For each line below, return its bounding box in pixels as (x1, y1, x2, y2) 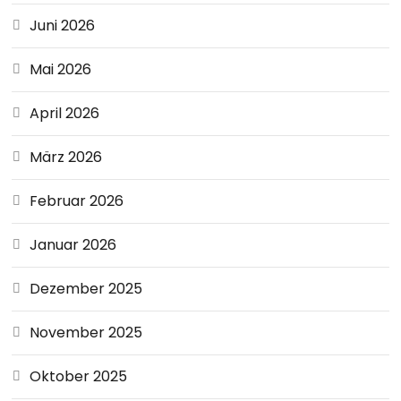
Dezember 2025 (30, 278, 143, 299)
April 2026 (30, 103, 100, 124)
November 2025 (30, 322, 143, 343)
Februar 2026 (30, 191, 124, 211)
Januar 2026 (30, 235, 117, 255)
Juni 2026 (30, 15, 96, 36)
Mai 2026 (30, 59, 92, 80)
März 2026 (30, 147, 103, 167)
